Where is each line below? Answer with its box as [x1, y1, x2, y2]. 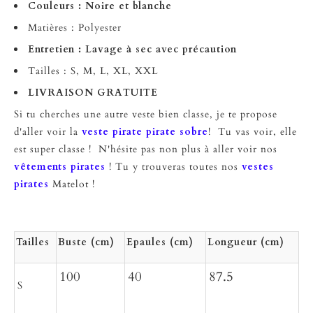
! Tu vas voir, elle [208, 125, 297, 138]
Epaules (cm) [126, 235, 194, 249]
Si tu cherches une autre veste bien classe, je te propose [14, 108, 277, 121]
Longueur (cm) [208, 235, 284, 249]
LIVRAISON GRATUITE [28, 86, 161, 99]
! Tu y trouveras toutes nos [105, 160, 242, 173]
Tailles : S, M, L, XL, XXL [28, 64, 158, 78]
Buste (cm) [58, 235, 115, 249]
